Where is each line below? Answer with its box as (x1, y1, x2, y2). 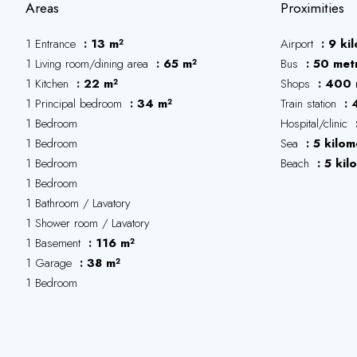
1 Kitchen (25, 75, 73, 92)
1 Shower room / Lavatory (25, 214, 150, 232)
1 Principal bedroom (25, 95, 126, 112)
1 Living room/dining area (25, 55, 152, 73)
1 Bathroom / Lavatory (25, 194, 131, 212)
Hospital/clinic (280, 115, 351, 132)
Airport (280, 35, 317, 53)
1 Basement (25, 234, 84, 252)
